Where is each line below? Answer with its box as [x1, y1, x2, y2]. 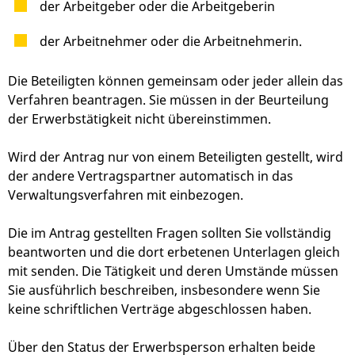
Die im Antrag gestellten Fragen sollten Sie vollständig [8, 224, 331, 242]
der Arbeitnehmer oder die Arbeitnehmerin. [40, 32, 302, 51]
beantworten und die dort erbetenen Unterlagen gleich [8, 243, 340, 261]
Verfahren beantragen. [8, 91, 146, 109]
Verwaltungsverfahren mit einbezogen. [8, 186, 243, 204]
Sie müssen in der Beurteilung [149, 91, 329, 109]
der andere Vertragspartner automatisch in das [8, 167, 293, 185]
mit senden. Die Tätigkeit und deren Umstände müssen [8, 262, 338, 281]
